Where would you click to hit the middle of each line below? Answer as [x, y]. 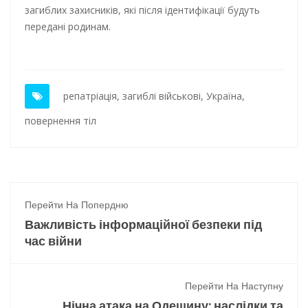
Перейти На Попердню [77, 205]
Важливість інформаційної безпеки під [143, 224]
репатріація [90, 96]
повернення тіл [60, 121]
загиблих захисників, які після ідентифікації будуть [142, 10]
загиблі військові [162, 96]
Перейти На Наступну [234, 286]
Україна [224, 96]
